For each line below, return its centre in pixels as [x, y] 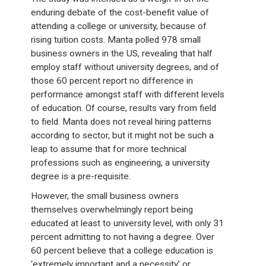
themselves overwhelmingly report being [112, 210]
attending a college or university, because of [119, 26]
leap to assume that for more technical [109, 149]
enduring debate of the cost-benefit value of [120, 13]
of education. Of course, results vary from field [124, 108]
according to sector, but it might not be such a [123, 136]
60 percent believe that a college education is [122, 251]
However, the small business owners [105, 196]
